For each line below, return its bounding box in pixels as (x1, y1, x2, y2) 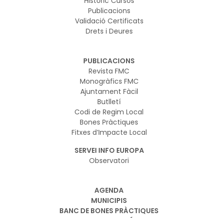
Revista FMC (89, 66, 129, 76)
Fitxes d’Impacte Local (71, 127, 147, 137)
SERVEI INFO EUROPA (74, 145, 144, 155)
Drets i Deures (85, 26, 133, 36)
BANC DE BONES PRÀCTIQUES (59, 205, 159, 216)
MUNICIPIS (91, 195, 127, 205)
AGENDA (94, 185, 124, 195)
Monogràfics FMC (79, 76, 139, 86)
